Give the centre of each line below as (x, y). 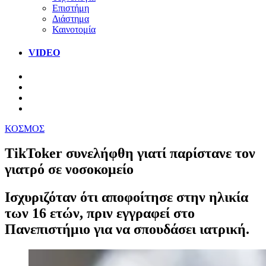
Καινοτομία (74, 29)
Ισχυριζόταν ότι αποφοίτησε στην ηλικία (126, 197)
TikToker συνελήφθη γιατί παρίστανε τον (130, 153)
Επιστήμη (71, 8)
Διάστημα (71, 18)
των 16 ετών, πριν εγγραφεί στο (100, 213)
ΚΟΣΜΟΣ (25, 128)
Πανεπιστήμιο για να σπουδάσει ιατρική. (127, 229)
